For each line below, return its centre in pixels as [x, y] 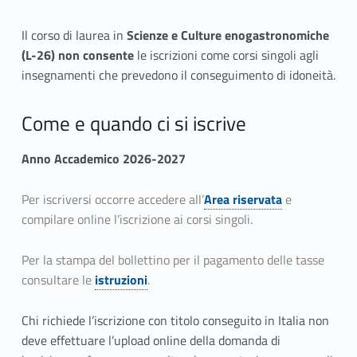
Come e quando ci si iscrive [133, 123]
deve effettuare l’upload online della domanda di [151, 341]
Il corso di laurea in [74, 35]
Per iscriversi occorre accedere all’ [112, 200]
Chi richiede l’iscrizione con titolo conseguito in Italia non [175, 321]
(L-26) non [50, 55]
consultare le [58, 280]
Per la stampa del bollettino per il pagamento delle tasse [173, 260]
